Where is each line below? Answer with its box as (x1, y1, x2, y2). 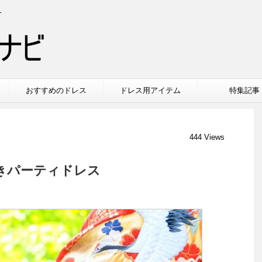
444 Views (189, 132, 225, 142)
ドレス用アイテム (120, 85, 181, 95)
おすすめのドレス (26, 85, 87, 95)
